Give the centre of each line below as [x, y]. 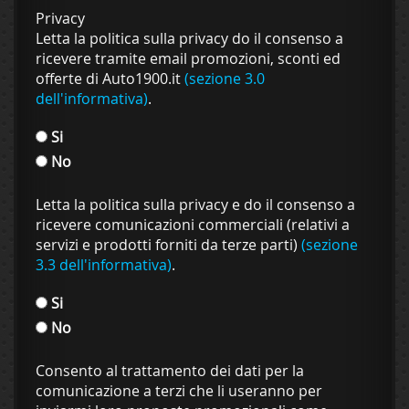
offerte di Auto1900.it [110, 78]
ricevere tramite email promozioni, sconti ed [188, 58]
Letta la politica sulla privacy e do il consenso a [195, 204]
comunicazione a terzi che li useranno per [179, 390]
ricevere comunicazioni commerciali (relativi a [193, 224]
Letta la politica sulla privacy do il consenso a [189, 38]
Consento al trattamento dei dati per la [170, 370]
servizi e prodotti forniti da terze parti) [168, 244]
